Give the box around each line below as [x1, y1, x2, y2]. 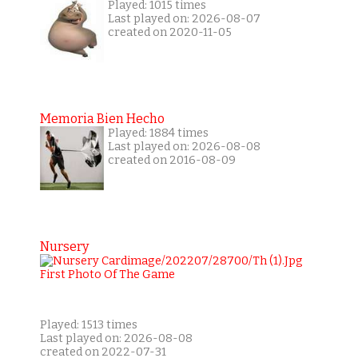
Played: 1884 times [107, 126, 209, 141]
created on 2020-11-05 [107, 26, 232, 40]
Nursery [39, 239, 89, 255]
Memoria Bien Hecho [39, 111, 165, 127]
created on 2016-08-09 [107, 153, 236, 168]
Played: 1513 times [39, 318, 137, 332]
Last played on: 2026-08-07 [107, 12, 261, 26]
